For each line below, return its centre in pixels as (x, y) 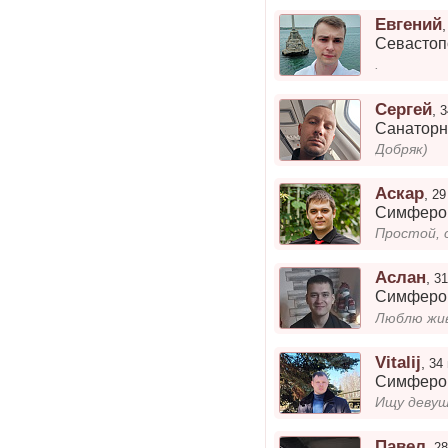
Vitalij (398, 361)
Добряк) (402, 149)
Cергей (404, 108)
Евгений (409, 24)
